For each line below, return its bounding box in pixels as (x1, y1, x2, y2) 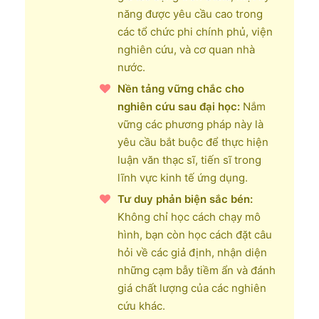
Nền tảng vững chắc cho (117, 81, 244, 95)
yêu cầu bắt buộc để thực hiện (117, 135, 268, 149)
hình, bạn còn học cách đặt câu (117, 227, 272, 241)
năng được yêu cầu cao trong (117, 6, 263, 21)
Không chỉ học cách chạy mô (117, 209, 261, 224)
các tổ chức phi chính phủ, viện (117, 24, 273, 38)
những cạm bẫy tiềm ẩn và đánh (117, 263, 276, 277)
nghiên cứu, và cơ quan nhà (117, 42, 255, 56)
